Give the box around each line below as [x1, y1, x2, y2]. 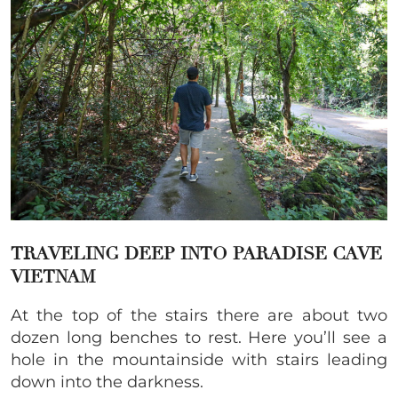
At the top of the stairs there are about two [11, 305, 387, 325]
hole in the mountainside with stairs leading [11, 349, 387, 370]
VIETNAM [11, 265, 95, 288]
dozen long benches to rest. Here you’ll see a [11, 327, 387, 347]
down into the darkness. [11, 371, 203, 392]
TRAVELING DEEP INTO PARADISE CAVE [11, 242, 382, 265]
